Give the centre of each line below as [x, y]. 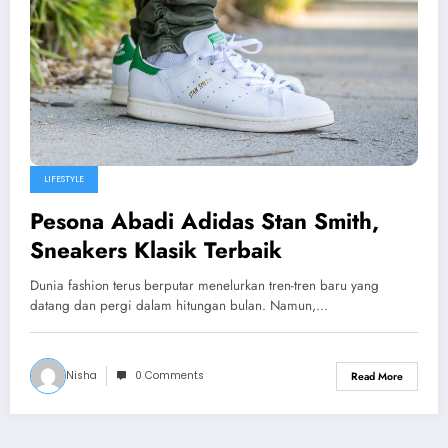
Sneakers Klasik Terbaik [156, 250]
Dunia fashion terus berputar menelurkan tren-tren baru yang [204, 286]
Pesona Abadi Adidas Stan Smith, [204, 221]
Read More [377, 376]
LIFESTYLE [64, 179]
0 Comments [169, 376]
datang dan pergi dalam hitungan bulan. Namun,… [179, 306]
